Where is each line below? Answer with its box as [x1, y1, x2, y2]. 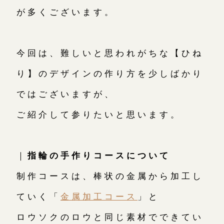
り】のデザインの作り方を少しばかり [16, 67, 204, 79]
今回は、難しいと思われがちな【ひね [16, 46, 204, 59]
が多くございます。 [16, 5, 116, 18]
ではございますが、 [16, 87, 116, 100]
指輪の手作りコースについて [27, 149, 171, 161]
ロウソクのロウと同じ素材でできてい [16, 210, 204, 223]
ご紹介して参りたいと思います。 [16, 108, 182, 120]
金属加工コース [60, 190, 138, 202]
